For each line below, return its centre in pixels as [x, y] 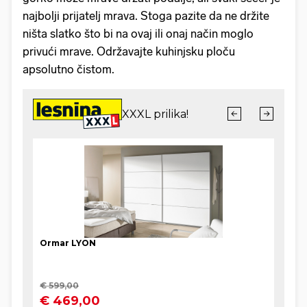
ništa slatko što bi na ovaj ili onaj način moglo [138, 33]
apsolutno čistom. [69, 69]
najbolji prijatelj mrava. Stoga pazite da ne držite [146, 15]
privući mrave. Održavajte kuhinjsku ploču [129, 51]
